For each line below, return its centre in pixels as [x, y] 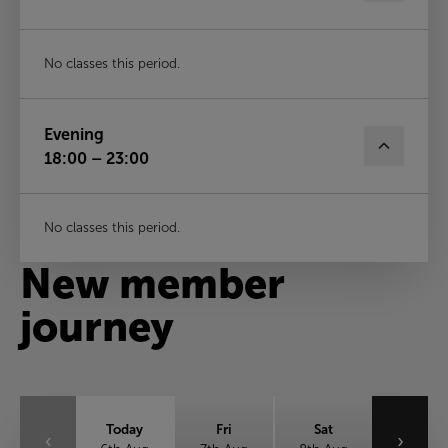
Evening [74, 134]
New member [152, 283]
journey [97, 326]
